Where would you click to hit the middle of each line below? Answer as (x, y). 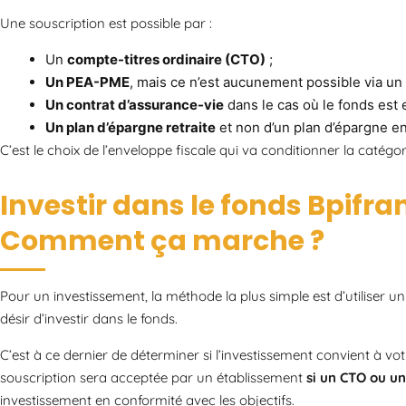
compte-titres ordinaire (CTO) (166, 59)
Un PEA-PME (87, 82)
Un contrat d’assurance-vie (135, 104)
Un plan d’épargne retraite (130, 127)
